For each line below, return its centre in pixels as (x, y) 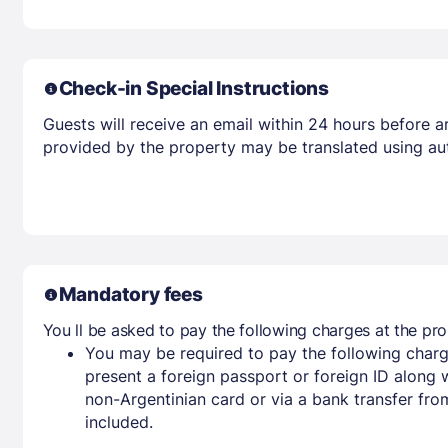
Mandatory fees (130, 294)
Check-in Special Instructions (193, 88)
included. (118, 421)
